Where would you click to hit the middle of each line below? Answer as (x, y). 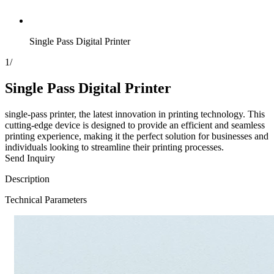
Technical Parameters (46, 199)
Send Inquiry (30, 158)
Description (27, 179)
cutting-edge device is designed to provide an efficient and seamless (135, 125)
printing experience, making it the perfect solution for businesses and (137, 136)
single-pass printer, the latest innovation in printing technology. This (135, 114)
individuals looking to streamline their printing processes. (114, 147)
